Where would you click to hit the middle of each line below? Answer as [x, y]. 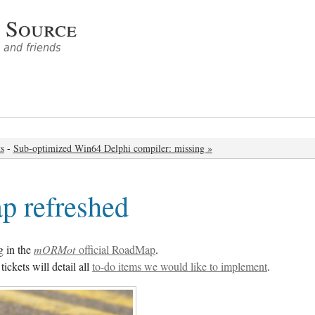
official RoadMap [116, 249]
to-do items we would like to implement [180, 266]
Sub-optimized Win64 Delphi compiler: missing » [112, 148]
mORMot [55, 249]
